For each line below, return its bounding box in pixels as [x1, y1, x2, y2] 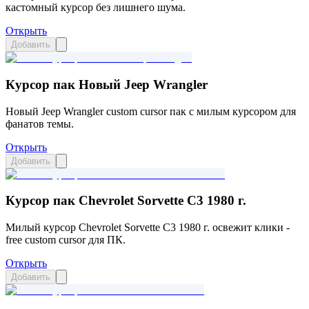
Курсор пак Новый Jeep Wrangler [6, 77, 208, 92]
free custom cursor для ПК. [6, 234, 126, 246]
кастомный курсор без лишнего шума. [6, 1, 186, 14]
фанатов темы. [6, 117, 74, 130]
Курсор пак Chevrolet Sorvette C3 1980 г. [6, 193, 246, 208]
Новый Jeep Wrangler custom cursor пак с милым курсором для [6, 105, 296, 117]
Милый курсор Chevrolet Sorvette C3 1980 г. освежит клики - [6, 221, 290, 234]
